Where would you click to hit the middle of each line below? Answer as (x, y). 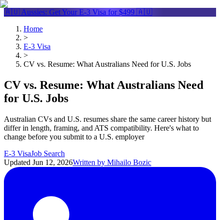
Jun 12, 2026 (53, 162)
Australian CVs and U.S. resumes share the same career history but (108, 119)
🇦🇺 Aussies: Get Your (41, 12)
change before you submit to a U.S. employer (74, 137)
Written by (89, 162)
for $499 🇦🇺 (129, 12)
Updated (17, 162)
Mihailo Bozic (129, 162)
